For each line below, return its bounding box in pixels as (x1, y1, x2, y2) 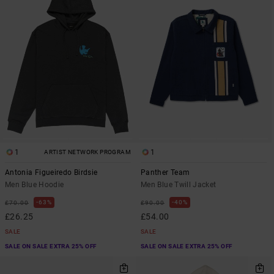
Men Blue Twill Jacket (141, 180, 217, 189)
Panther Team (141, 168, 190, 177)
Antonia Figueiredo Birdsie (5, 168, 98, 177)
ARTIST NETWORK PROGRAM (44, 148, 131, 155)
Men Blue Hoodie (5, 180, 64, 189)
